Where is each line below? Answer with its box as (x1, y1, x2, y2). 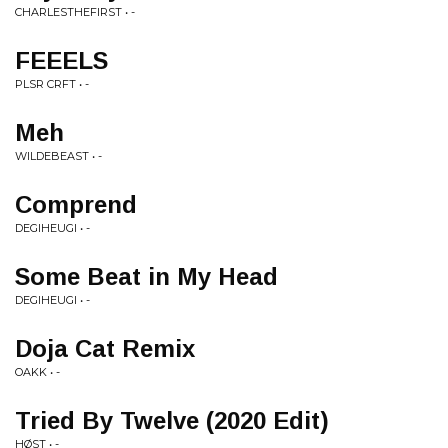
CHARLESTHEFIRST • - (15, 5, 135, 19)
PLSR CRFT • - (15, 77, 89, 91)
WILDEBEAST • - (15, 149, 102, 163)
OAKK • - (15, 365, 60, 379)
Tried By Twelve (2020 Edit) (15, 407, 329, 434)
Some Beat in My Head (15, 263, 278, 290)
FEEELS (15, 47, 108, 74)
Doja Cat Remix (15, 335, 195, 362)
